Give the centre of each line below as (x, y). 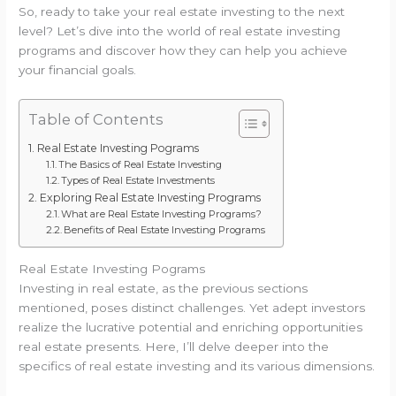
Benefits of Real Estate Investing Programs (164, 229)
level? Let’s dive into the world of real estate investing (180, 30)
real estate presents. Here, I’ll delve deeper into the (174, 347)
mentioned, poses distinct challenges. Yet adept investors (192, 308)
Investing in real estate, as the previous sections (164, 289)
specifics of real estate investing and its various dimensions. (197, 366)
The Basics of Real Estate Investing (140, 164)
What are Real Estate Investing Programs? (161, 213)
